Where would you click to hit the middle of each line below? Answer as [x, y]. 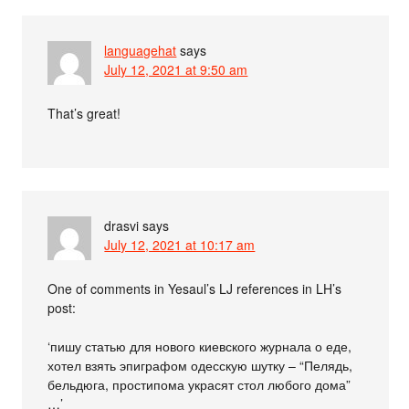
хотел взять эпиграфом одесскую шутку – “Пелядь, [200, 365]
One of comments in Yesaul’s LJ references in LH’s [195, 288]
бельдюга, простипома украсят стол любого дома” [199, 384]
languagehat [141, 50]
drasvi [122, 225]
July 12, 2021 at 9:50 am [176, 69]
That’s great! [84, 113]
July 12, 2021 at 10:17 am [180, 244]
